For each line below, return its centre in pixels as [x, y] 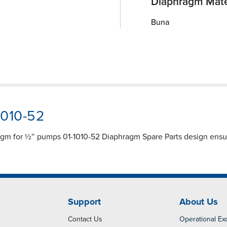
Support [84, 202]
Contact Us [85, 219]
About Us [199, 202]
